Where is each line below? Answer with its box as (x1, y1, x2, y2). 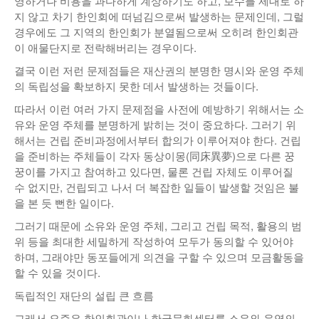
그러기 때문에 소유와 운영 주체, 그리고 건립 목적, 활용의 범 (14, 218, 302, 234)
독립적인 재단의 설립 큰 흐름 (14, 288, 154, 303)
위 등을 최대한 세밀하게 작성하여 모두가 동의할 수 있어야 (14, 234, 293, 249)
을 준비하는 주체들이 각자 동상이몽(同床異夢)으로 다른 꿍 (14, 148, 295, 164)
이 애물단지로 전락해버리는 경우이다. (14, 40, 197, 56)
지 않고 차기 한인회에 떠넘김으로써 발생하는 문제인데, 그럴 (14, 9, 304, 24)
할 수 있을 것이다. (14, 265, 100, 281)
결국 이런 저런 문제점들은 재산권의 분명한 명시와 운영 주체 (14, 63, 304, 78)
